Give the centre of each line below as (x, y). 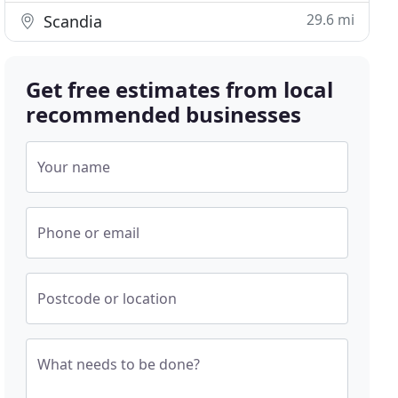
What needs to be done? (119, 364)
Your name (74, 167)
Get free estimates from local (180, 89)
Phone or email (89, 233)
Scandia (71, 21)
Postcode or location (107, 298)
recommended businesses (164, 114)
